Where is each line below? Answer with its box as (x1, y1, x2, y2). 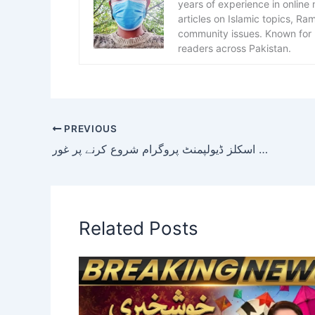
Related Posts (79, 217, 198, 239)
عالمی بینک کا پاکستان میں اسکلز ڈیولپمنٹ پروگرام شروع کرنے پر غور (259, 141, 268, 156)
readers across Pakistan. (178, 42, 291, 55)
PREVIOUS (61, 122, 117, 134)
